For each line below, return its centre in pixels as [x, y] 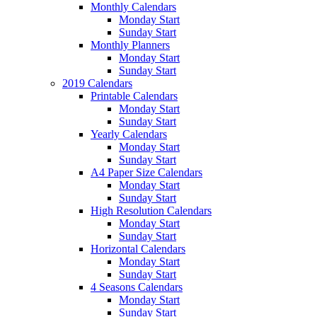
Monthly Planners [130, 45]
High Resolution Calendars [151, 210]
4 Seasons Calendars [137, 287]
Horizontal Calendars [138, 248]
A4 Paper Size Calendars [146, 172]
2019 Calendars [97, 83]
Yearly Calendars [129, 134]
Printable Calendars [134, 96]
